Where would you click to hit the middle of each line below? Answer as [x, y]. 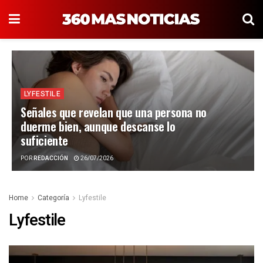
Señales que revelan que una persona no [114, 112]
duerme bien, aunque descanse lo [98, 126]
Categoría [53, 198]
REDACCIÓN [51, 159]
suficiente [44, 140]
